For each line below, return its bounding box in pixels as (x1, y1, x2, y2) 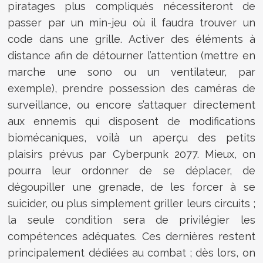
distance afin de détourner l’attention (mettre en (8, 49, 255, 62)
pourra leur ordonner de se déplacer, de (8, 164, 255, 177)
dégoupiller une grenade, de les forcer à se (8, 181, 255, 194)
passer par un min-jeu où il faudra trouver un (8, 16, 255, 29)
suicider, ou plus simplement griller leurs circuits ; (8, 197, 255, 210)
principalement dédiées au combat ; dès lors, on (8, 247, 255, 259)
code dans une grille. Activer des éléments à (8, 33, 255, 46)
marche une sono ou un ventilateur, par (8, 66, 255, 79)
